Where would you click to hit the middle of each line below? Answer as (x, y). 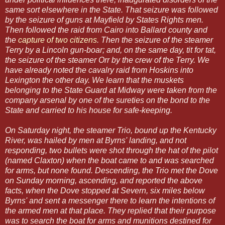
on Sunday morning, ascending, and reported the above (104, 181)
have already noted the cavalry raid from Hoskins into (99, 70)
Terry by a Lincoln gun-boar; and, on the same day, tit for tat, (110, 50)
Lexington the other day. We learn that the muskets (94, 80)
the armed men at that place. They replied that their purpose (110, 211)
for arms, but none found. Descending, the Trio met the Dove (111, 171)
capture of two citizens (57, 40)
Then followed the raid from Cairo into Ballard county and (106, 30)
